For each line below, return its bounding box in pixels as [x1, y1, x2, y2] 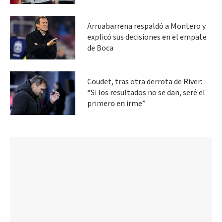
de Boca [87, 43, 113, 54]
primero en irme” [87, 98, 146, 109]
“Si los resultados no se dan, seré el [87, 87, 205, 98]
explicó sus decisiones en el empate [87, 32, 207, 43]
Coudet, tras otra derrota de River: [87, 76, 202, 87]
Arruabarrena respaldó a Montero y [87, 21, 206, 32]
